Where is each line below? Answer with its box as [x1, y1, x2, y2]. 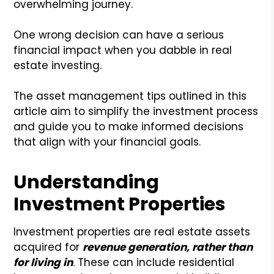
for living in [13, 254, 73, 270]
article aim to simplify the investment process [13, 103, 259, 119]
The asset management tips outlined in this [13, 88, 247, 103]
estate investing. [13, 57, 102, 73]
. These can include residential [73, 254, 235, 270]
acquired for [13, 239, 83, 254]
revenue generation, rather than [83, 239, 253, 254]
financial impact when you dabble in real [13, 42, 232, 57]
